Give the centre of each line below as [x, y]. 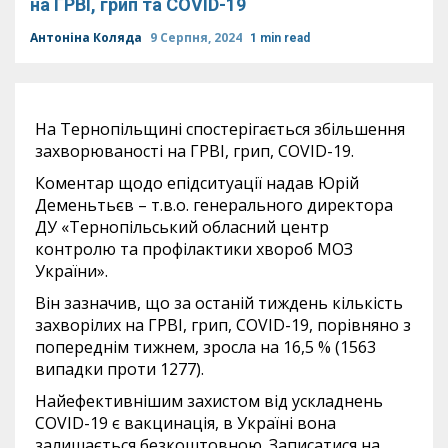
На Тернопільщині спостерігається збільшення [220, 129]
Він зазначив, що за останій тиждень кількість [219, 303]
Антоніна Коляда [87, 37]
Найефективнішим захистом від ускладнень [209, 401]
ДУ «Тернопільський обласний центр [182, 227]
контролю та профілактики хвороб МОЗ [194, 249]
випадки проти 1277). [119, 369]
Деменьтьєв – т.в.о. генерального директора [214, 205]
